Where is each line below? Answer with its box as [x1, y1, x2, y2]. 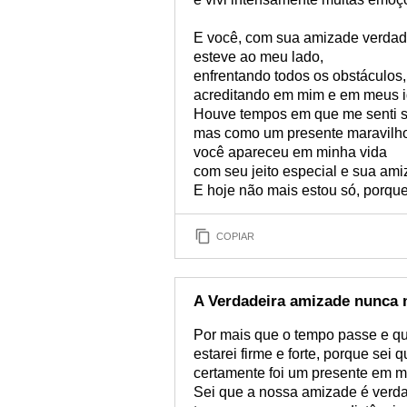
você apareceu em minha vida [194, 144, 387, 160]
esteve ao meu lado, [194, 49, 323, 65]
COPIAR [216, 230, 254, 242]
